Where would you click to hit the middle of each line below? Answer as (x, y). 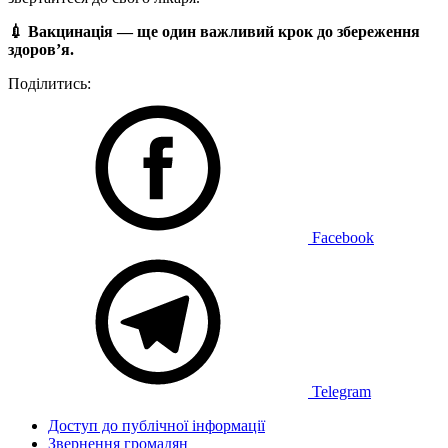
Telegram (339, 391)
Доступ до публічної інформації (156, 425)
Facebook (341, 237)
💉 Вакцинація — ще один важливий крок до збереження (214, 31)
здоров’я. (41, 49)
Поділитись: (49, 83)
